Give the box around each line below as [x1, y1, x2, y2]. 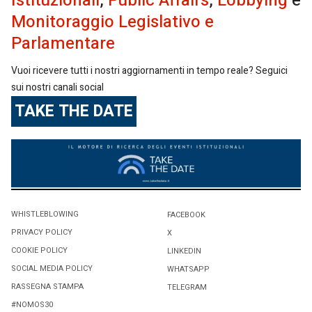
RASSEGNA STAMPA [11, 281, 84, 293]
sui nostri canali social [11, 79, 104, 95]
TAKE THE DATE [15, 100, 133, 123]
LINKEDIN [167, 245, 201, 258]
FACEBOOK [167, 209, 205, 221]
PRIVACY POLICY [11, 226, 72, 239]
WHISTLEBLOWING [11, 208, 79, 221]
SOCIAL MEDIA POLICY [11, 263, 93, 275]
